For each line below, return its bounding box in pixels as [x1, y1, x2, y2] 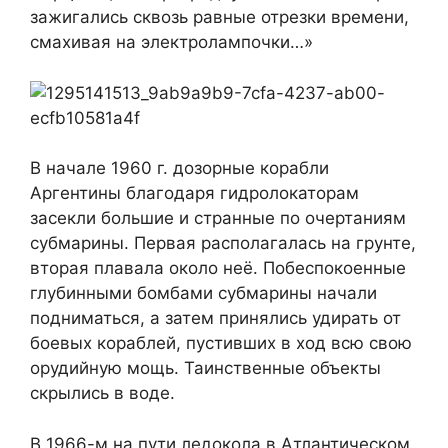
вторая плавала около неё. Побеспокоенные [30, 258, 406, 279]
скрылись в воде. [30, 383, 175, 404]
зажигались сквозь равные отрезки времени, [30, 7, 409, 28]
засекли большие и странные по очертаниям [30, 208, 406, 229]
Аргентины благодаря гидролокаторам [30, 183, 359, 204]
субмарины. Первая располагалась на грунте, [30, 233, 416, 254]
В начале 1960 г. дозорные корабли [30, 158, 329, 179]
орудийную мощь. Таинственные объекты [30, 358, 381, 379]
